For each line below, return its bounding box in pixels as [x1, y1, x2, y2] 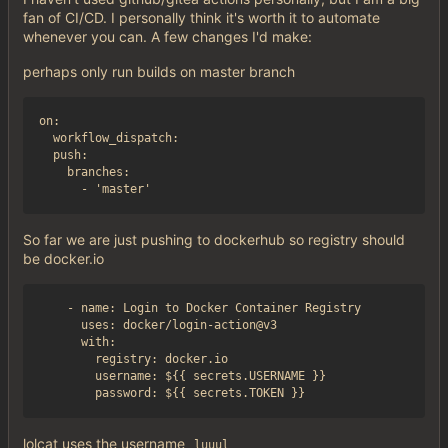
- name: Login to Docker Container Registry [39, 301, 361, 316]
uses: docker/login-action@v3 [39, 318, 277, 333]
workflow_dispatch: [39, 131, 179, 146]
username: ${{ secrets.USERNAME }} [39, 369, 326, 384]
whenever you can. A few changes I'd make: [23, 28, 312, 46]
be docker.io [23, 250, 104, 268]
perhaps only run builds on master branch [23, 63, 295, 81]
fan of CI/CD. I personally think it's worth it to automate [23, 9, 380, 27]
